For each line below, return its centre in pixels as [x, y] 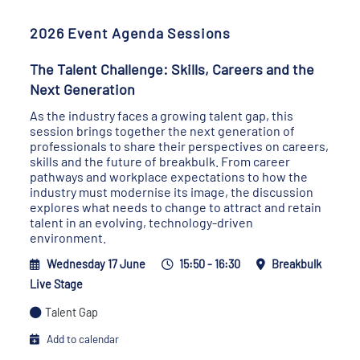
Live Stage [57, 284]
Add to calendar [83, 339]
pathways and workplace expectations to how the [169, 176]
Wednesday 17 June [96, 264]
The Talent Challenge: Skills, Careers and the [172, 69]
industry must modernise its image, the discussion [172, 192]
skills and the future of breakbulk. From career [160, 161]
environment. [68, 237]
